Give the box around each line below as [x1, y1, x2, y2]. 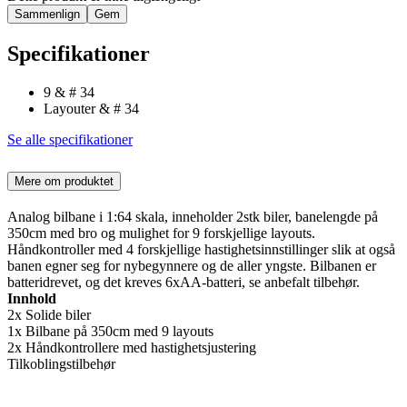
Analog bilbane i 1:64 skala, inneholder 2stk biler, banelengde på [7, 208, 378, 224]
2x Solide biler [7, 306, 91, 323]
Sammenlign [15, 6, 80, 21]
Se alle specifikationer [7, 131, 133, 147]
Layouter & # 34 [44, 100, 139, 116]
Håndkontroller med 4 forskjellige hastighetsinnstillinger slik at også [7, 241, 395, 257]
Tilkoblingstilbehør [7, 355, 115, 372]
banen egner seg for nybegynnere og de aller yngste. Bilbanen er [7, 257, 376, 273]
